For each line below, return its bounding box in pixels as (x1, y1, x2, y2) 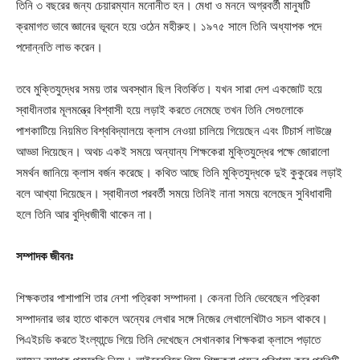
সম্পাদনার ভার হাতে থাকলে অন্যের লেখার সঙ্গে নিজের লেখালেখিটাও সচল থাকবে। (16, 311, 328, 326)
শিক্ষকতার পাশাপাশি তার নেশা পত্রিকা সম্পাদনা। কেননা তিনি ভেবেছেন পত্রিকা (16, 290, 320, 305)
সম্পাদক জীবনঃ (16, 248, 73, 264)
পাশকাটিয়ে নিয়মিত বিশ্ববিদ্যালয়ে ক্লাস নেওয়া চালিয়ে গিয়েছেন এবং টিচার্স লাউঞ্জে (16, 123, 332, 138)
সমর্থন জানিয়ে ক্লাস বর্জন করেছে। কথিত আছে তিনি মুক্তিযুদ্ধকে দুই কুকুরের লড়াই (16, 165, 342, 180)
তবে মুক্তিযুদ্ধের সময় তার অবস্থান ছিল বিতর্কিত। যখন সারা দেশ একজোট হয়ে (16, 81, 322, 96)
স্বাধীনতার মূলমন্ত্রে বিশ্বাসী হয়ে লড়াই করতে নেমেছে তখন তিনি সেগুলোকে (16, 102, 304, 117)
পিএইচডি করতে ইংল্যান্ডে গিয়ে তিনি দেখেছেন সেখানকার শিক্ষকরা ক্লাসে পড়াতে (16, 332, 321, 347)
